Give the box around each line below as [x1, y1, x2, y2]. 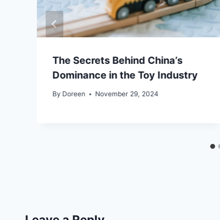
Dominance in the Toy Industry [53, 69, 198, 81]
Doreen [62, 90, 86, 98]
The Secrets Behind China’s [53, 54, 183, 66]
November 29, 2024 [95, 90, 159, 98]
